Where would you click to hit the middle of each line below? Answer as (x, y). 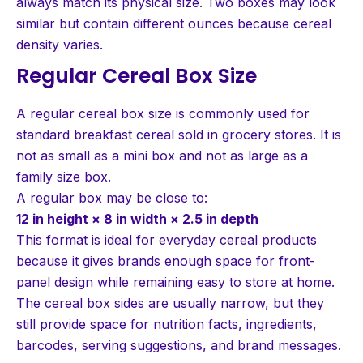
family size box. (64, 176)
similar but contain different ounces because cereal (174, 23)
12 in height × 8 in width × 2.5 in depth (137, 218)
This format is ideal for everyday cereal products (167, 239)
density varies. (60, 44)
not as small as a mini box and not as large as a (162, 155)
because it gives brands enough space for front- (166, 261)
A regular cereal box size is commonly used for (163, 113)
